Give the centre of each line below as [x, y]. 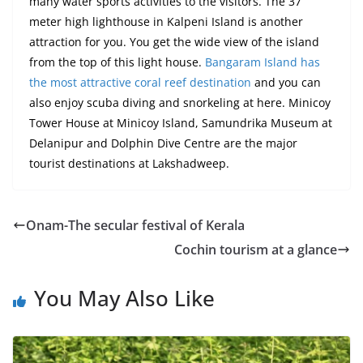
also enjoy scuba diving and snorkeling [136, 103]
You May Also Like [124, 299]
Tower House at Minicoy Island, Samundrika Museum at [181, 123]
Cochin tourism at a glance [256, 250]
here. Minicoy [292, 103]
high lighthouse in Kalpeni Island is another [182, 22]
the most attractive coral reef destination [140, 83]
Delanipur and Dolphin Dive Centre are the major [163, 143]
